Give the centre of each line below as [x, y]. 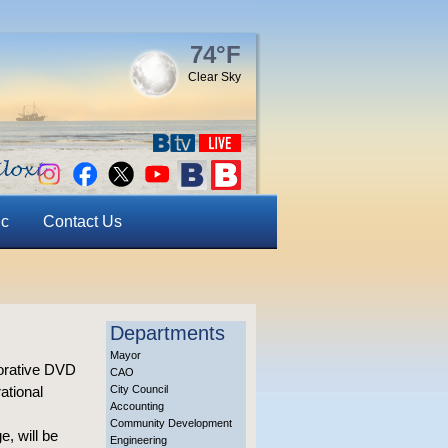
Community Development [171, 423]
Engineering [138, 440]
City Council [139, 389]
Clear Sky [214, 77]
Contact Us [82, 221]
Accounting [137, 406]
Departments [167, 333]
